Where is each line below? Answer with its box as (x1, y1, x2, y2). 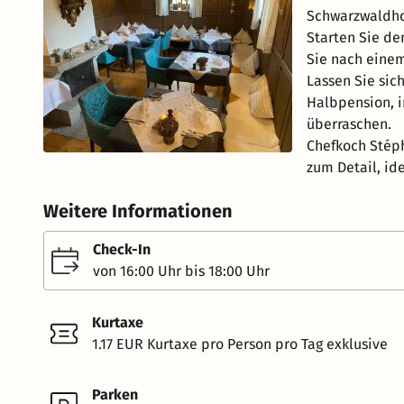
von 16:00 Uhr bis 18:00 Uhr (93, 262, 270, 280)
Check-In (93, 241, 151, 258)
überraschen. (306, 115, 391, 133)
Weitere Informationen (43, 200, 233, 222)
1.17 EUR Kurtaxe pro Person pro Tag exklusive (92, 335, 388, 353)
